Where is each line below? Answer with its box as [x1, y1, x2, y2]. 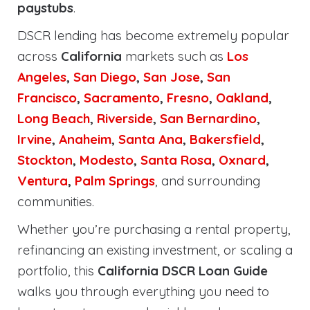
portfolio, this [17, 262, 98, 279]
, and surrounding [155, 172, 260, 189]
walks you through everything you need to [17, 283, 269, 300]
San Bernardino [160, 110, 257, 127]
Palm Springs [75, 172, 155, 189]
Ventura [17, 172, 68, 189]
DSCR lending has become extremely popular [17, 27, 289, 44]
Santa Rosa [140, 152, 212, 168]
